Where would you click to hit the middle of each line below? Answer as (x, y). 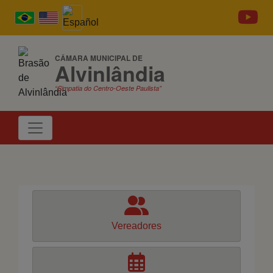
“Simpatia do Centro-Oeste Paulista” (108, 88)
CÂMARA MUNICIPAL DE (99, 58)
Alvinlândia (110, 73)
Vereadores (136, 226)
